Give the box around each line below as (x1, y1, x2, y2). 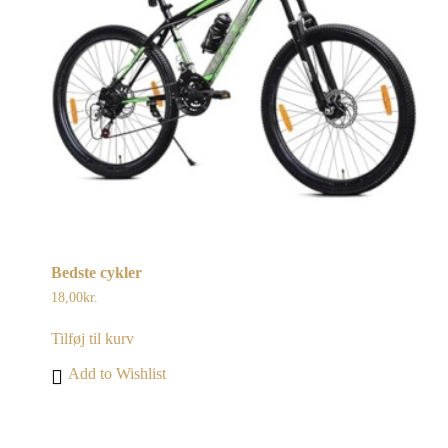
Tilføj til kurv (51, 330, 135, 348)
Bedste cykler (51, 264, 143, 282)
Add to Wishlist (68, 365, 167, 383)
